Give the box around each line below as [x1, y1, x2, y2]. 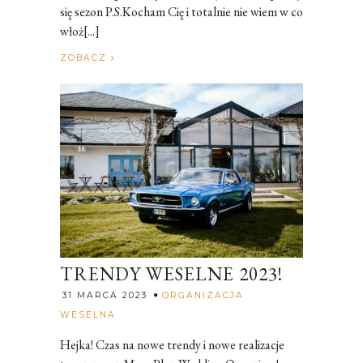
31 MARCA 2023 [62, 289, 147, 301]
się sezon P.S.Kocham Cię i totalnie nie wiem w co [60, 2, 303, 20]
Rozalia [117, 303, 155, 321]
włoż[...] [60, 22, 100, 40]
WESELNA [60, 309, 116, 320]
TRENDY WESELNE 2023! [60, 261, 283, 286]
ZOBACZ [60, 52, 111, 63]
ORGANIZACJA [162, 289, 244, 301]
